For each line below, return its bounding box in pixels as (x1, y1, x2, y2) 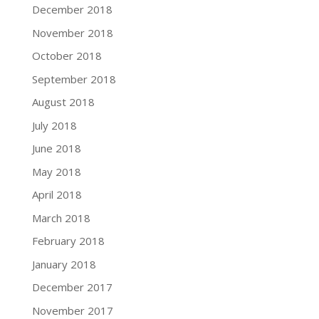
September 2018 (31, 71, 116, 86)
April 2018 (31, 187, 82, 202)
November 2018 (31, 25, 113, 40)
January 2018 (31, 256, 96, 271)
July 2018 (31, 117, 77, 132)
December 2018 (31, 2, 113, 17)
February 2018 (31, 234, 105, 249)
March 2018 (31, 210, 90, 225)
